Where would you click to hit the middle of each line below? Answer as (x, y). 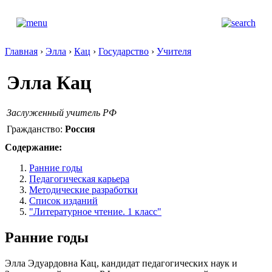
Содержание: (33, 147)
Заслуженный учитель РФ (62, 112)
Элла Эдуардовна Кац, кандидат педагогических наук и (121, 263)
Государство (124, 51)
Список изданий (63, 201)
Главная (21, 51)
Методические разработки (83, 190)
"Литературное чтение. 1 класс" (95, 212)
